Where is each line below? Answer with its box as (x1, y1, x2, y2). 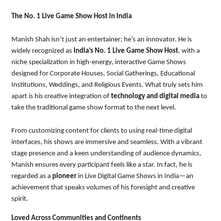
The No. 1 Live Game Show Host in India (11, 12, 132, 20)
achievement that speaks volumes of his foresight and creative (11, 184, 195, 191)
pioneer (52, 172, 76, 180)
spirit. (11, 195, 28, 203)
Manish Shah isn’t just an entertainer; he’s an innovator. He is (11, 36, 192, 43)
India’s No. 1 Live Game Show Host (73, 47, 178, 55)
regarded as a (11, 172, 52, 180)
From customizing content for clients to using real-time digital (11, 127, 192, 135)
